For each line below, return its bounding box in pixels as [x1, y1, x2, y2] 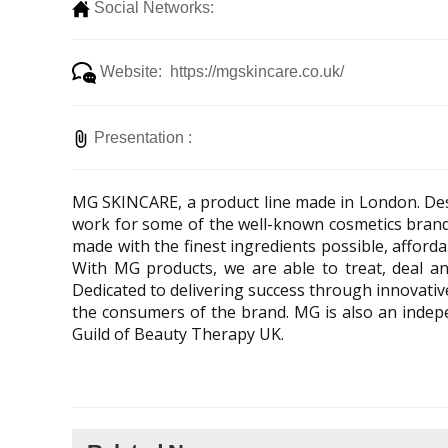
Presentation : [90, 129, 200, 147]
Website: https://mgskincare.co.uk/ [96, 63, 344, 81]
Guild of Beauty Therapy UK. [72, 323, 284, 346]
